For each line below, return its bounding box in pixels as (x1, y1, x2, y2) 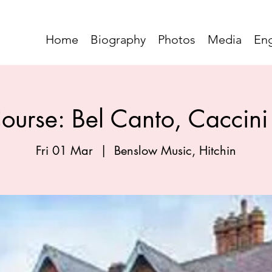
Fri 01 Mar (36, 143, 93, 158)
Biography (90, 32, 146, 47)
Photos (158, 32, 195, 47)
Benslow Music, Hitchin (114, 143, 236, 158)
